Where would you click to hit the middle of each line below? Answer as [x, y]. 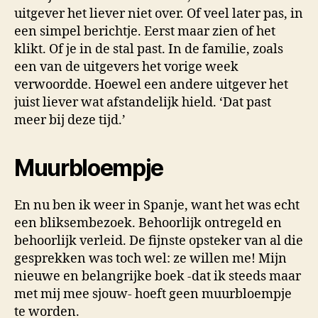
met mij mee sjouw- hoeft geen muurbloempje [153, 295]
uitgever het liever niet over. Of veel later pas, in [159, 14]
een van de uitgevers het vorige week [126, 67]
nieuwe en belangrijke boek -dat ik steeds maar [158, 277]
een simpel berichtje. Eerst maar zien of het [145, 32]
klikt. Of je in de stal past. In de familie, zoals [149, 50]
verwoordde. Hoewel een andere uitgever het [151, 85]
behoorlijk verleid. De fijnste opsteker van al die [159, 241]
